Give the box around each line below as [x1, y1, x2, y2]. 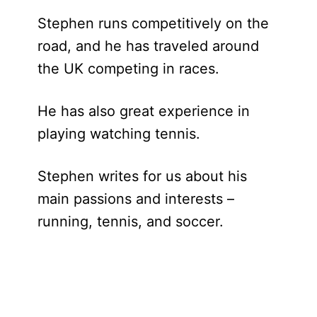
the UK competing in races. [37, 60, 219, 78]
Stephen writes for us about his [37, 168, 247, 185]
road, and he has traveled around [37, 38, 259, 55]
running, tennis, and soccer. [37, 213, 224, 231]
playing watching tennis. [37, 125, 200, 143]
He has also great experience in [37, 103, 250, 120]
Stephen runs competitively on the [37, 15, 269, 33]
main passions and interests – [37, 190, 234, 208]
